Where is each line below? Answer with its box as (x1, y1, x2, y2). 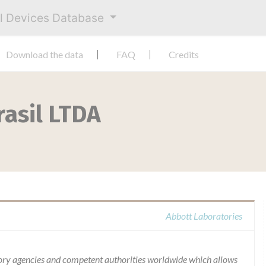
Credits (169, 49, 199, 60)
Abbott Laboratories (166, 210, 242, 221)
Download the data (6, 49, 83, 60)
